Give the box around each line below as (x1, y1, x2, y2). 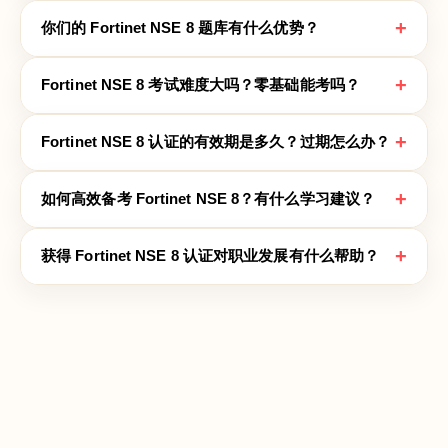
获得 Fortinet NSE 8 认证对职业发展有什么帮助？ (41, 247, 380, 264)
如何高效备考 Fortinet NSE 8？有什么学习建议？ (41, 190, 375, 207)
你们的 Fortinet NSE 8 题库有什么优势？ (41, 19, 319, 36)
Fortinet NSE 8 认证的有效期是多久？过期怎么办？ (41, 133, 391, 150)
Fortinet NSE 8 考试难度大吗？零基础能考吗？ (41, 76, 360, 93)
